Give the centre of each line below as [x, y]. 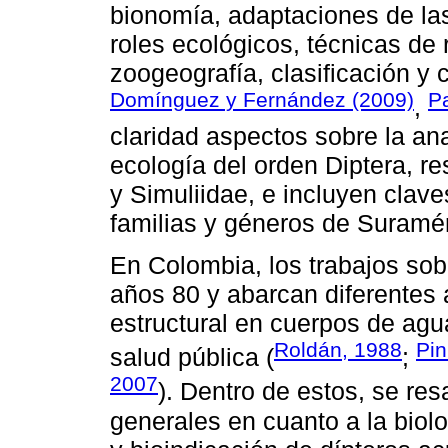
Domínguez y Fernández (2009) [262, 99]
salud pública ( [192, 357]
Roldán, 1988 [338, 350]
